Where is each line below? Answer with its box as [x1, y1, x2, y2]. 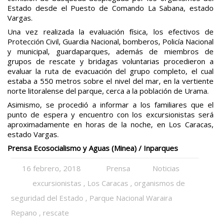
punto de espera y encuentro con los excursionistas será [7, 109, 214, 119]
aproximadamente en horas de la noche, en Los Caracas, [7, 119, 214, 129]
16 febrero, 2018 [22, 163, 81, 173]
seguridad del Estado [11, 192, 84, 203]
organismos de [134, 178, 185, 188]
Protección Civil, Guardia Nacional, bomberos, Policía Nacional [7, 36, 214, 46]
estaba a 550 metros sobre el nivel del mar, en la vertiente [7, 75, 214, 86]
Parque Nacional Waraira [89, 192, 173, 203]
